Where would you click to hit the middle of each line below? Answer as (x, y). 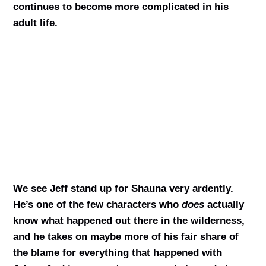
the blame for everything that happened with (117, 253)
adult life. (35, 23)
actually (224, 205)
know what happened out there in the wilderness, (129, 221)
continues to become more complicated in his (121, 7)
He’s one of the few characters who (97, 205)
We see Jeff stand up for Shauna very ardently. (123, 189)
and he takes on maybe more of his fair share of (126, 237)
